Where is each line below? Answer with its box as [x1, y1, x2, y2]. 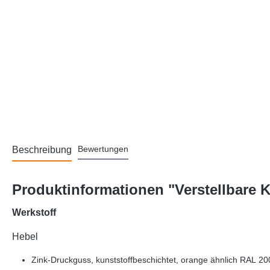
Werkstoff [12, 207, 56, 218]
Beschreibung [12, 145, 72, 155]
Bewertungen [78, 144, 128, 154]
